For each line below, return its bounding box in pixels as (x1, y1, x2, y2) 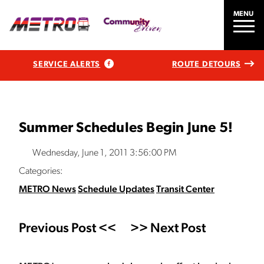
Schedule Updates (78, 185, 154, 194)
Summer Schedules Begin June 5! (19, 121, 233, 136)
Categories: (19, 167, 63, 176)
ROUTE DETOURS (171, 60, 241, 68)
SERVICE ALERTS (33, 60, 101, 68)
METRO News (19, 185, 76, 194)
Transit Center (156, 185, 214, 194)
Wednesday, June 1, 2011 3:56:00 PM (32, 148, 176, 158)
